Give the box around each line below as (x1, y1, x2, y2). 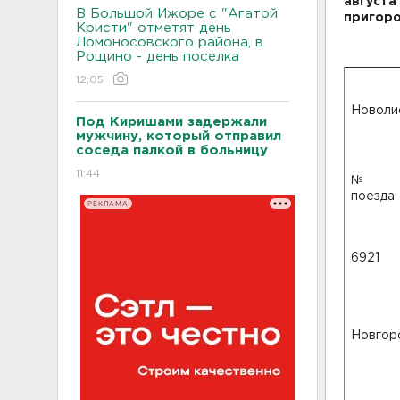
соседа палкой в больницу (76, 145, 268, 156)
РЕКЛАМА (87, 199, 129, 208)
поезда (351, 191, 395, 202)
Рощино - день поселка (76, 51, 239, 62)
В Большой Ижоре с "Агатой (76, 8, 278, 20)
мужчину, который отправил (76, 130, 281, 142)
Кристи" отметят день (76, 22, 231, 34)
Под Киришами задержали (76, 116, 267, 128)
